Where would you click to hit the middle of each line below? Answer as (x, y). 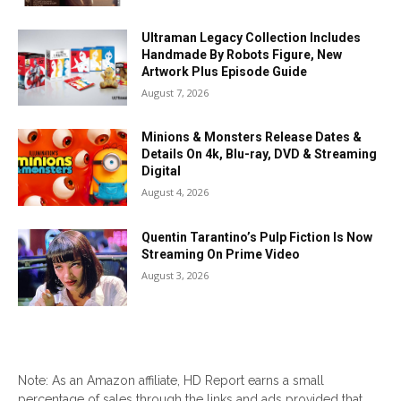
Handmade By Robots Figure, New (242, 54)
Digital (162, 171)
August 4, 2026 (175, 192)
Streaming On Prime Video (221, 255)
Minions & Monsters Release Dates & (252, 137)
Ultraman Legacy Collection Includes (252, 37)
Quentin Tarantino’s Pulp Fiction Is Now (257, 238)
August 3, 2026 (175, 276)
